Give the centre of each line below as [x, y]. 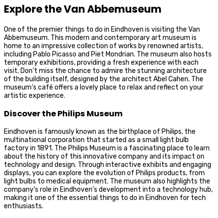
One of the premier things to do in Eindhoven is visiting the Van [102, 29]
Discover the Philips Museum [63, 114]
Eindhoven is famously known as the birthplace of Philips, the [100, 132]
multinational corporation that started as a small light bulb [96, 140]
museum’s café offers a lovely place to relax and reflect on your [104, 87]
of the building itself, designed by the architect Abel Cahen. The [104, 79]
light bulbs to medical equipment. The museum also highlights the [107, 182]
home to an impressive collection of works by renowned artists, [103, 46]
